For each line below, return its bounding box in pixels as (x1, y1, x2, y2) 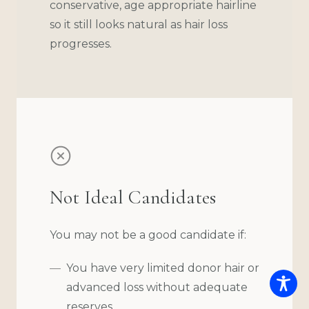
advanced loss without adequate (66, 280, 248, 294)
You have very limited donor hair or (66, 261, 259, 275)
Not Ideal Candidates (50, 185, 216, 209)
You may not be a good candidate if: (50, 228, 246, 241)
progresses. (50, 37, 112, 50)
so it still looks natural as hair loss (50, 17, 228, 31)
